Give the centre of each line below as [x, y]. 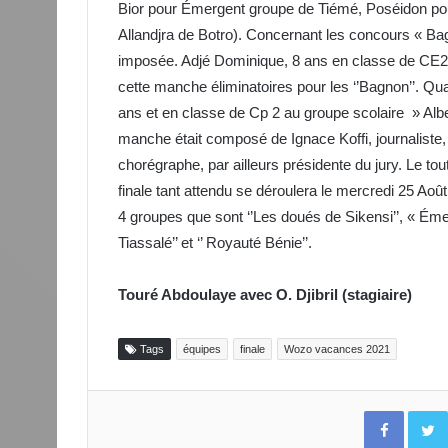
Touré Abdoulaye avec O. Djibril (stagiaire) [265, 295]
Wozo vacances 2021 [337, 349]
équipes [202, 349]
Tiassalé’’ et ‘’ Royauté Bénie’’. [215, 243]
